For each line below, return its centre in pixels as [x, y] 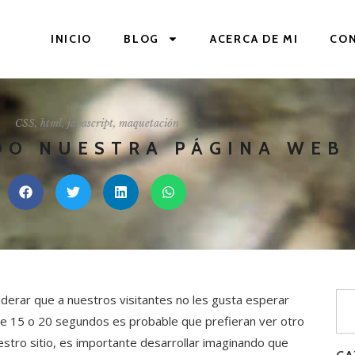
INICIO [71, 39]
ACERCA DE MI [254, 39]
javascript [90, 123]
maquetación [149, 123]
